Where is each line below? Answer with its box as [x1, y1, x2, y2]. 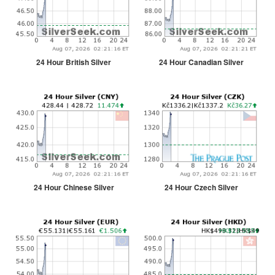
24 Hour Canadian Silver [159, 56, 244, 68]
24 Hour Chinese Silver [33, 182, 114, 193]
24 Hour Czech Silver [165, 182, 238, 193]
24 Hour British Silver [36, 56, 111, 68]
